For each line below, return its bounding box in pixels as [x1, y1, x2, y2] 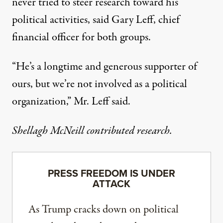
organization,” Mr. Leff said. [12, 94, 130, 110]
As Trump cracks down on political [28, 202, 179, 218]
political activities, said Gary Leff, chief [12, 12, 180, 28]
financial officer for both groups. [12, 29, 151, 45]
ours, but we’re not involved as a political [12, 76, 187, 92]
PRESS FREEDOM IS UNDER [48, 166, 175, 181]
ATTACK [93, 176, 130, 191]
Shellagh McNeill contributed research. [12, 123, 172, 139]
